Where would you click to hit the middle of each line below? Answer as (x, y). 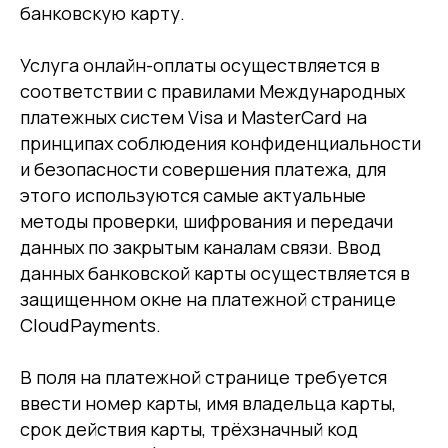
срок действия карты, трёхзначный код (189, 429)
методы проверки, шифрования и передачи (206, 221)
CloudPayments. (90, 325)
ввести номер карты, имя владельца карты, (208, 403)
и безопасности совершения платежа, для (203, 169)
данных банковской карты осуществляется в (215, 273)
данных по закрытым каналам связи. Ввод (200, 247)
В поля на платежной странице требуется (203, 377)
